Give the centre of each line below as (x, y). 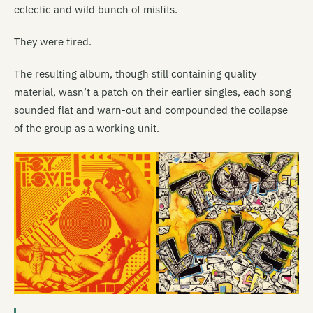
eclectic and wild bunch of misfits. (96, 9)
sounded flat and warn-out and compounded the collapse (151, 110)
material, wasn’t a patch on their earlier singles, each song (153, 92)
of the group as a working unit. (87, 128)
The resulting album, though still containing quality (135, 73)
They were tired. (53, 41)
